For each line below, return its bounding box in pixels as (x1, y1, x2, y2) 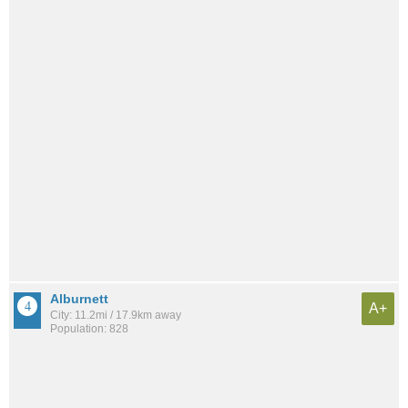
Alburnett (50, 291, 108, 306)
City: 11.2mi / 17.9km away (50, 308, 181, 321)
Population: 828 (50, 321, 128, 335)
